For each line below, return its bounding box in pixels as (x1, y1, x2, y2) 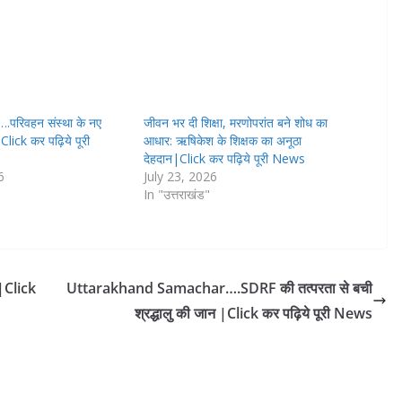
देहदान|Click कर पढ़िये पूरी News (144, 150, 306, 168)
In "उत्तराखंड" (144, 186, 211, 204)
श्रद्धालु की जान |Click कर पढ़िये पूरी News (135, 303, 372, 324)
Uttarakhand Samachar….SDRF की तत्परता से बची (66, 278, 372, 299)
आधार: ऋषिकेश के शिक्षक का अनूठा (144, 132, 302, 150)
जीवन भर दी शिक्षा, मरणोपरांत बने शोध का (144, 114, 328, 132)
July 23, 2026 (144, 168, 218, 186)
